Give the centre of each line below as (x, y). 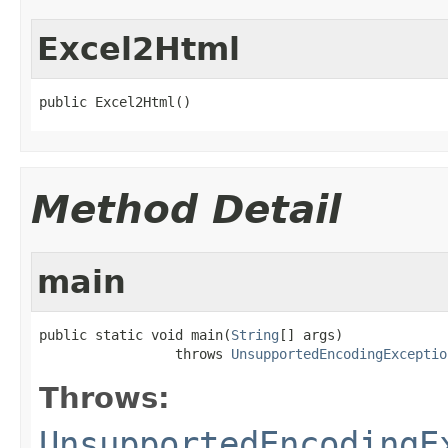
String (255, 334)
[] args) (311, 334)
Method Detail (186, 209)
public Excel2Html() (115, 101)
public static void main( (135, 334)
